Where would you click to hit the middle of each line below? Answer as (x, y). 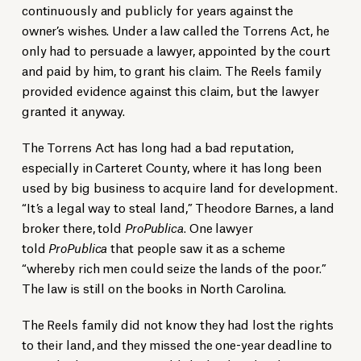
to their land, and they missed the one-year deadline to (177, 344)
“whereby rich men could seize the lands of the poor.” (174, 268)
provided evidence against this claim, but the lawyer (170, 90)
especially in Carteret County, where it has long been (171, 167)
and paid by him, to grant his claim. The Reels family (171, 70)
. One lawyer (218, 227)
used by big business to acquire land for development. (179, 187)
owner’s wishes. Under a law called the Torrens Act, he (175, 30)
